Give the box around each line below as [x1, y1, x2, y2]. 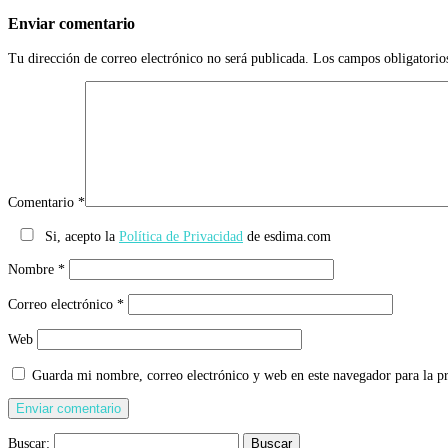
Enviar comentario [8, 14, 135, 34]
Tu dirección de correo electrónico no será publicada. [8, 50, 309, 66]
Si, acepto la [45, 228, 119, 244]
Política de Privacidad [119, 228, 243, 244]
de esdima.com [243, 228, 331, 244]
